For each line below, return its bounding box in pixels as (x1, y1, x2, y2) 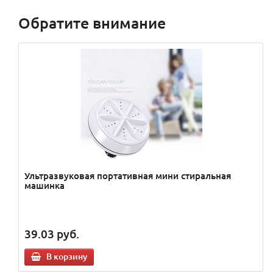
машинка (24, 179, 65, 192)
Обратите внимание (18, 13, 166, 33)
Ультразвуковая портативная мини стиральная (24, 169, 231, 182)
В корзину (46, 250, 87, 263)
